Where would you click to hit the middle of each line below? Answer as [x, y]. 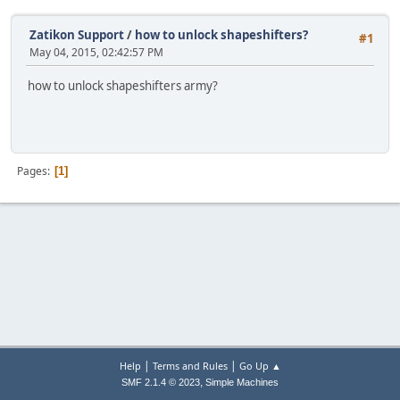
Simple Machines [242, 382]
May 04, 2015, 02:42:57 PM [96, 52]
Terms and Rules [190, 366]
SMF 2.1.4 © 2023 [161, 382]
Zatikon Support [77, 35]
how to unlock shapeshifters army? [123, 86]
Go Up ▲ [260, 366]
